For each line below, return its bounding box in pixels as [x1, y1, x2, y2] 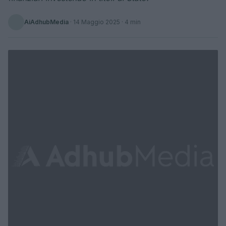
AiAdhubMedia [24, 18, 69, 26]
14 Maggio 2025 [73, 18, 120, 26]
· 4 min [120, 18, 141, 26]
